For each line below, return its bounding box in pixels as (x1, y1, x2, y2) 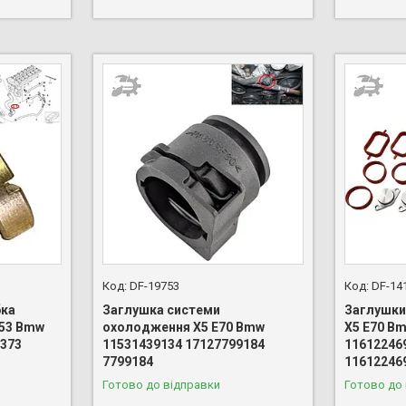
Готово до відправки (101, 378, 220, 392)
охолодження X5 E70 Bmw (101, 320, 265, 335)
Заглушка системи (101, 303, 220, 318)
